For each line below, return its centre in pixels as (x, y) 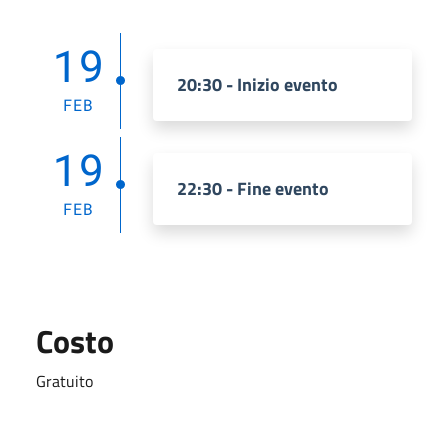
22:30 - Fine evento (253, 188)
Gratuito (64, 380)
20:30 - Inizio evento (257, 84)
